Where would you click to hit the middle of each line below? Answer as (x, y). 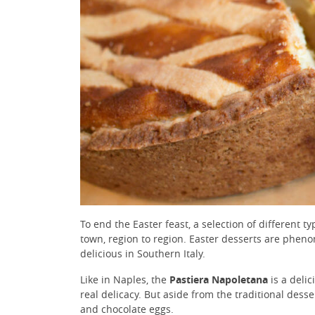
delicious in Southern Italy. (143, 254)
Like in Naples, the (125, 280)
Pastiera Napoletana (219, 280)
